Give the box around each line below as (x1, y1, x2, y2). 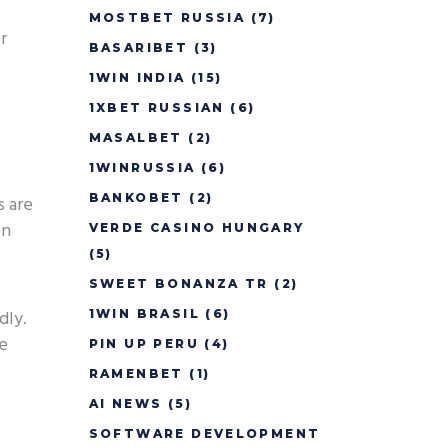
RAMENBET (88, 366, 184, 381)
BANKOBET (88, 190, 184, 205)
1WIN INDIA (88, 70, 186, 85)
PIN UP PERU (88, 336, 199, 351)
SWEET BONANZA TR (88, 276, 269, 291)
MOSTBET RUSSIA (88, 10, 246, 25)
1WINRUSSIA (88, 160, 196, 175)
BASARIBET (88, 40, 189, 55)
